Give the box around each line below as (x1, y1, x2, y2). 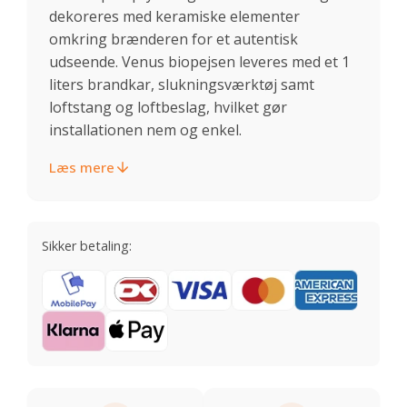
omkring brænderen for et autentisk (49, 28, 298, 49)
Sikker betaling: (42, 236, 132, 254)
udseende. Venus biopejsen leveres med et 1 (49, 51, 350, 72)
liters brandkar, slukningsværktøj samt (49, 74, 314, 94)
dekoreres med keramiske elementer (49, 5, 300, 26)
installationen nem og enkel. (49, 119, 242, 140)
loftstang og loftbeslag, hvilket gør (49, 96, 287, 117)
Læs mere (49, 157, 114, 176)
